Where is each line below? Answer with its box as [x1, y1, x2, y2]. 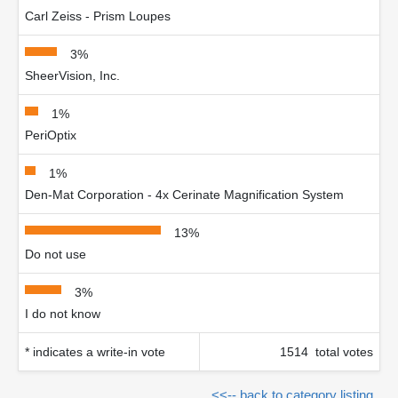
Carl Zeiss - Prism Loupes [25, 9, 171, 23]
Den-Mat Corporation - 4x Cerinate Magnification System [25, 187, 344, 202]
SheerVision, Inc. [25, 68, 120, 83]
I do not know [25, 306, 100, 321]
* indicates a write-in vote [25, 345, 165, 359]
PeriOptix [25, 128, 76, 142]
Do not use [25, 247, 86, 261]
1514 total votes [280, 345, 373, 359]
